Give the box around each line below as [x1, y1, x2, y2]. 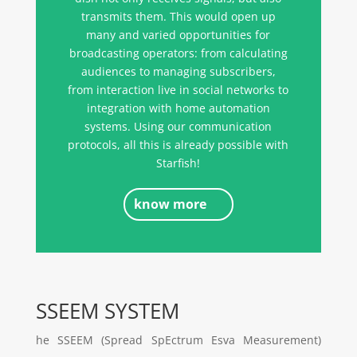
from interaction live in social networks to [68, 82, 289, 98]
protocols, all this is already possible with [68, 137, 289, 153]
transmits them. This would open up [80, 9, 276, 25]
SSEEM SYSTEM [35, 296, 179, 325]
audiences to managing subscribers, [80, 64, 276, 80]
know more [134, 194, 207, 213]
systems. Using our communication [84, 119, 273, 135]
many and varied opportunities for [86, 27, 271, 43]
